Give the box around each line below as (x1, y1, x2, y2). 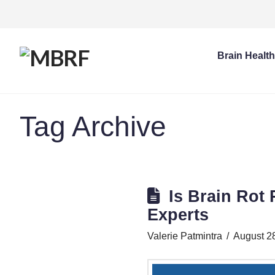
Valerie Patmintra (147, 231, 222, 241)
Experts (147, 205, 209, 224)
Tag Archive (20, 110, 166, 142)
